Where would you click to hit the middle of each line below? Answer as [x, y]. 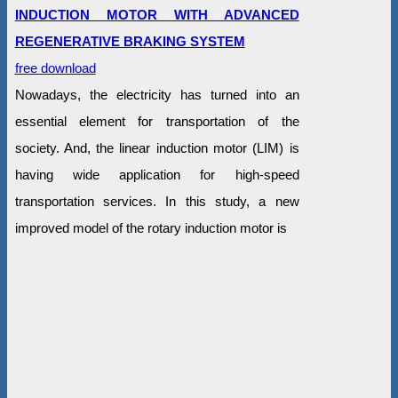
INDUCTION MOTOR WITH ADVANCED [157, 15]
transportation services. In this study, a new [157, 202]
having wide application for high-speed [157, 175]
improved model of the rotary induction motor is [151, 228]
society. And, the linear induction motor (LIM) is [157, 148]
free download [55, 68]
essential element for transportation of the [157, 122]
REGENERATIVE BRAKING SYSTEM [130, 42]
